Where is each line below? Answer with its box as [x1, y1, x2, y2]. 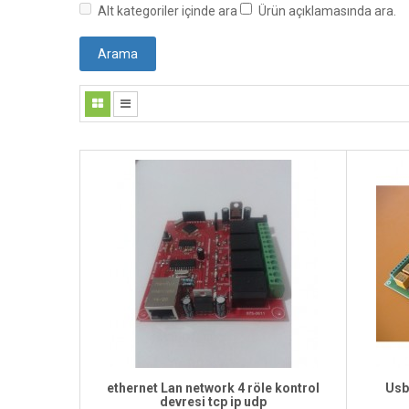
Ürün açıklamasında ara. [258, 4, 396, 19]
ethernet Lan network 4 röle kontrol [107, 380, 320, 395]
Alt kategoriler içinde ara [98, 4, 237, 19]
